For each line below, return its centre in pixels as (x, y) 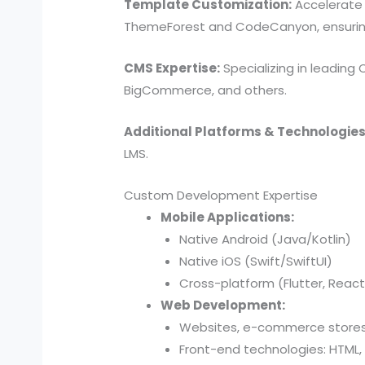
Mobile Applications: (228, 218)
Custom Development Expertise (221, 196)
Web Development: (223, 306)
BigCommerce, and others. (206, 90)
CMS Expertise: (172, 68)
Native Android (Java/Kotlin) (265, 240)
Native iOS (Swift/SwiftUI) (255, 262)
